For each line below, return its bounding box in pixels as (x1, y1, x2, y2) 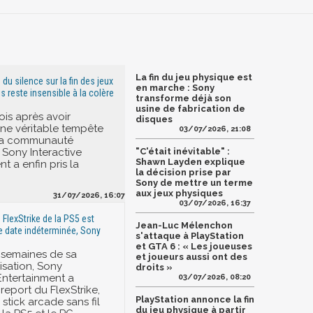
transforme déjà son (136, 92, 231, 103)
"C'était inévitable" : (136, 145, 230, 156)
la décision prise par (136, 166, 231, 177)
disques (136, 113, 173, 124)
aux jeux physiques (136, 187, 223, 198)
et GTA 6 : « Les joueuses (136, 240, 252, 252)
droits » (136, 261, 173, 272)
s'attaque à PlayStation (136, 230, 244, 241)
